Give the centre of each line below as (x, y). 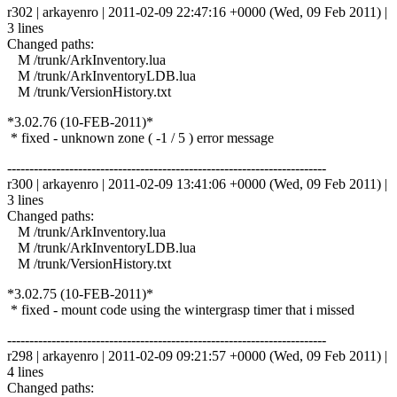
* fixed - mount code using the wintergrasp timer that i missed (181, 309)
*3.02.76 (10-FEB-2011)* (80, 121)
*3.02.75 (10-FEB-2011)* (80, 293)
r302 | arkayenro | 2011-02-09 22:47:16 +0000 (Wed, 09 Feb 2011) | (197, 12)
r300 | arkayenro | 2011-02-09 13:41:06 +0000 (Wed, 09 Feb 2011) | (197, 183)
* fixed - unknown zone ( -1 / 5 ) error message (140, 137)
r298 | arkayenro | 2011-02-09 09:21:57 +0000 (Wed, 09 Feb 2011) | (197, 355)
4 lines (25, 371)
